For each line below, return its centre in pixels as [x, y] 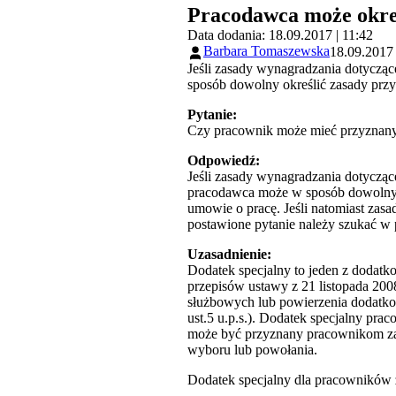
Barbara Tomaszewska [267, 51]
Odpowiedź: [224, 160]
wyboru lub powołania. [252, 349]
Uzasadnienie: [229, 254]
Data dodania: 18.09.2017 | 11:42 [280, 35]
